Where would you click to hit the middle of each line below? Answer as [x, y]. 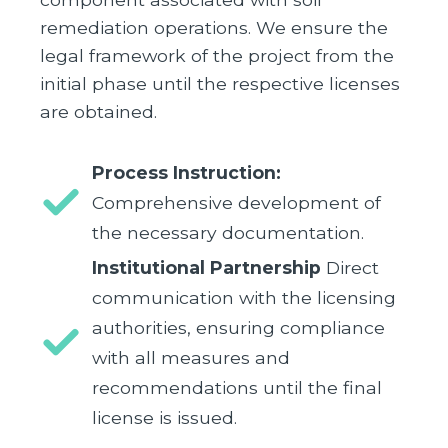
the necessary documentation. [228, 233]
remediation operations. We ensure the [214, 28]
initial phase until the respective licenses [220, 84]
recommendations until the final [237, 388]
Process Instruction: [186, 173]
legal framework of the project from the [217, 56]
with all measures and [191, 358]
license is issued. [164, 418]
